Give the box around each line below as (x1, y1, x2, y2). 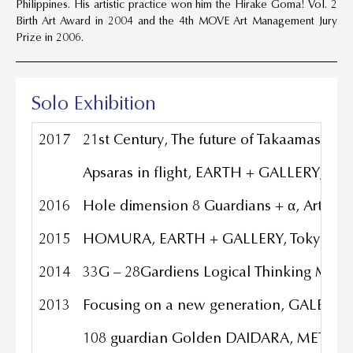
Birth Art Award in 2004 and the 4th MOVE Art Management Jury (16, 13, 337, 28)
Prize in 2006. (16, 30, 84, 45)
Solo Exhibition (32, 91, 156, 116)
